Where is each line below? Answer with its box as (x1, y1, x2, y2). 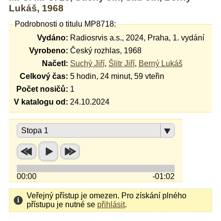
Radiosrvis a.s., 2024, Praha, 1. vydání (70, 34, 204, 42)
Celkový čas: (19, 72, 68, 81)
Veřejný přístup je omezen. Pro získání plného (27, 191, 186, 200)
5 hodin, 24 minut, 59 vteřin (70, 72, 164, 81)
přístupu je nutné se (27, 200, 97, 209)
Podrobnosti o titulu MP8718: (14, 20, 116, 28)
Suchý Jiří (70, 59, 105, 68)
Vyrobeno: (29, 46, 68, 55)
